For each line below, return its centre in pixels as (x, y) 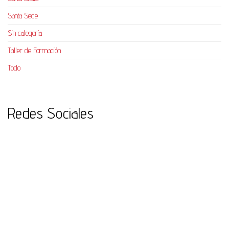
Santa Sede (23, 16)
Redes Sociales (51, 113)
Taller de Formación (34, 51)
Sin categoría (25, 33)
